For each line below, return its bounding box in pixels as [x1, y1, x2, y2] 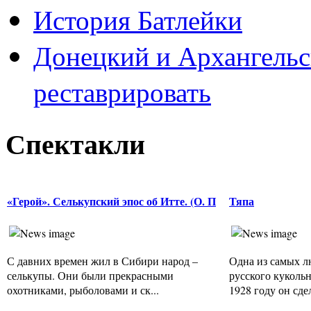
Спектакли [6, 122, 145, 164]
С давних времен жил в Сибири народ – [7, 253, 198, 269]
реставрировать [33, 74, 211, 110]
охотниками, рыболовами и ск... [7, 283, 159, 298]
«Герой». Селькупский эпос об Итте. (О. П [7, 192, 216, 209]
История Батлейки [33, 1, 242, 38]
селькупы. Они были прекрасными [7, 268, 174, 283]
